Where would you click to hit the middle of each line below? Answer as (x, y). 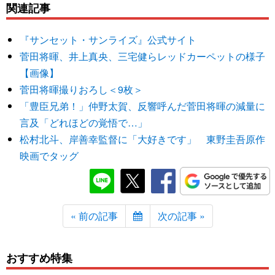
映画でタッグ (49, 156)
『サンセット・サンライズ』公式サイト (108, 40)
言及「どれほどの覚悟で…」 (84, 123)
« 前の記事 (94, 216)
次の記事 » (181, 216)
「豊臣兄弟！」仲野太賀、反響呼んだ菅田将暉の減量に (143, 106)
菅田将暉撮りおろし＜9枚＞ (82, 90)
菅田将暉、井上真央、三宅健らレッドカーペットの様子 (143, 56)
